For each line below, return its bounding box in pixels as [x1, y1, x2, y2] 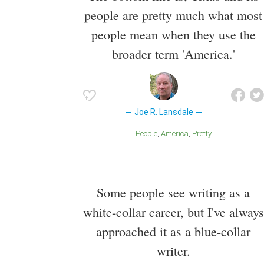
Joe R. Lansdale [134, 107, 193, 117]
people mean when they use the [91, 26, 256, 44]
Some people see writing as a [97, 184, 250, 202]
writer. [156, 242, 190, 260]
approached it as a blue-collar [96, 223, 250, 240]
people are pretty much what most [84, 6, 262, 24]
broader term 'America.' [111, 45, 235, 63]
